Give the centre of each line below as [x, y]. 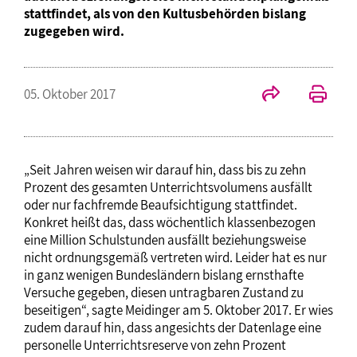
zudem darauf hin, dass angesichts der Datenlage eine [173, 328]
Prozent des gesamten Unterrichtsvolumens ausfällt [168, 187]
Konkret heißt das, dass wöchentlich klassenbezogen [170, 222]
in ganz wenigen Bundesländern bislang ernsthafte [164, 275]
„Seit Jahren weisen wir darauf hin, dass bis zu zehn [165, 170]
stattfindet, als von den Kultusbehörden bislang [165, 14]
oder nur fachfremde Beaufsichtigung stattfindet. [161, 205]
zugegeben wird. [74, 31]
